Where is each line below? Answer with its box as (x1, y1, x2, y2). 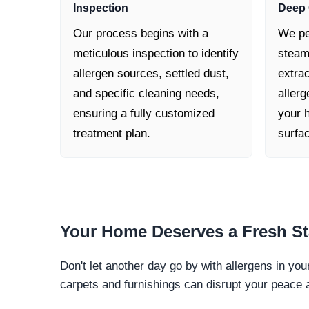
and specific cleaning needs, (73, 87, 219, 101)
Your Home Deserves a (60, 222, 237, 241)
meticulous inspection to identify (73, 47, 239, 61)
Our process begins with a (73, 27, 208, 41)
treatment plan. (73, 127, 150, 141)
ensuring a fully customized (73, 107, 215, 121)
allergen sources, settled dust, (73, 67, 229, 81)
